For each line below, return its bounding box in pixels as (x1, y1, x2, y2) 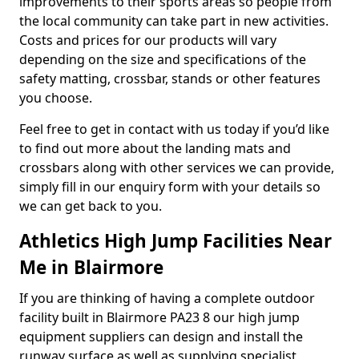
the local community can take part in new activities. (19, 12, 329, 30)
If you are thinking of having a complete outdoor (19, 289, 315, 307)
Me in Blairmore (19, 255, 163, 280)
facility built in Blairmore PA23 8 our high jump (19, 309, 300, 326)
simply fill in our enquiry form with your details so (19, 178, 321, 196)
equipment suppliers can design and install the (19, 328, 303, 345)
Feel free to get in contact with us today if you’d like (19, 120, 329, 138)
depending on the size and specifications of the (19, 50, 306, 68)
